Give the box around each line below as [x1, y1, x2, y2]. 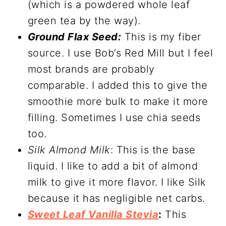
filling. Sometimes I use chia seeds [27, 111, 201, 124]
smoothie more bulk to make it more [27, 95, 208, 107]
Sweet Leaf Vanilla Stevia [27, 208, 159, 220]
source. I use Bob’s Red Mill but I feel [27, 47, 213, 59]
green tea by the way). [27, 15, 141, 27]
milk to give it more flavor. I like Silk [27, 176, 206, 188]
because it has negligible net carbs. [27, 192, 205, 204]
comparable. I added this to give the [27, 79, 208, 91]
